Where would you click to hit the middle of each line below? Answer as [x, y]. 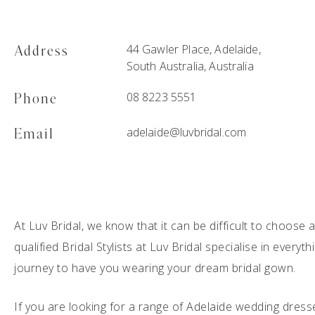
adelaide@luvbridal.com [186, 132]
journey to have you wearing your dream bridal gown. [155, 268]
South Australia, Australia [190, 66]
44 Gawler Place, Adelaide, [193, 49]
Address [41, 51]
